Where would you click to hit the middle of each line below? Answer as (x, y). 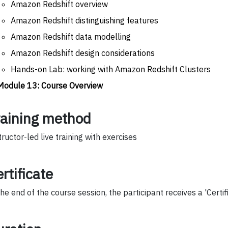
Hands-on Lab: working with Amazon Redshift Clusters (111, 69)
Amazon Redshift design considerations (83, 53)
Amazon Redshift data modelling (71, 36)
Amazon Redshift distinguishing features (84, 20)
